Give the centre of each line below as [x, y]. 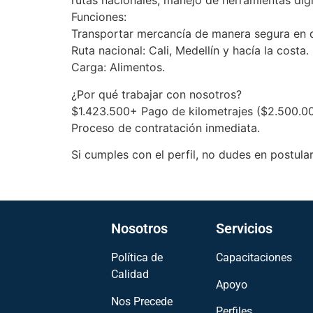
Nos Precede [142, 301]
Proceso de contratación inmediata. [166, 128]
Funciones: [99, 17]
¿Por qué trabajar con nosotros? [156, 94]
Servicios [244, 229]
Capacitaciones [254, 258]
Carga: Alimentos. [118, 67]
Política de [137, 258]
